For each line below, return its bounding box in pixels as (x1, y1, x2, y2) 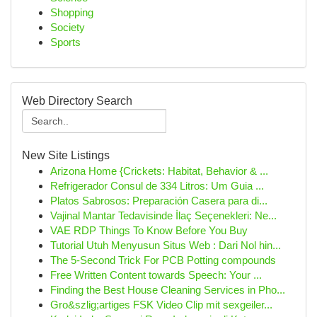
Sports (50, 36, 81, 48)
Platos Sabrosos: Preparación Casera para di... (50, 195, 267, 207)
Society (50, 21, 85, 33)
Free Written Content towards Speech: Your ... (50, 269, 262, 281)
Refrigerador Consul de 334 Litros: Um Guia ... (50, 180, 264, 192)
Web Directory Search (22, 95, 132, 107)
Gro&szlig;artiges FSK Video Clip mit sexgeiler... (50, 299, 272, 311)
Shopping (50, 6, 93, 18)
